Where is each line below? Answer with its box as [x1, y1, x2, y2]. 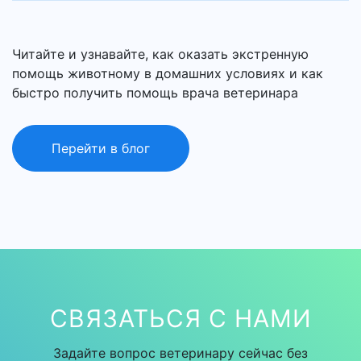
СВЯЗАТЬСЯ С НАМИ [49, 304, 312, 333]
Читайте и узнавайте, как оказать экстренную [12, 46, 309, 62]
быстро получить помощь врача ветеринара [12, 85, 298, 101]
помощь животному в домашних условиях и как [12, 65, 323, 81]
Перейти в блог [52, 140, 150, 156]
